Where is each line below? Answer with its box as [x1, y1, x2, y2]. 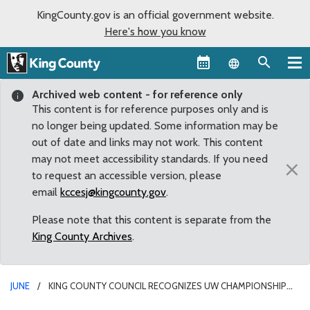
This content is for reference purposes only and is [32, 102, 268, 116]
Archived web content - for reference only [32, 87, 243, 101]
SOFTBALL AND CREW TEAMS [10, 293, 133, 305]
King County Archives [32, 229, 132, 243]
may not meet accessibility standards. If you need [32, 152, 268, 165]
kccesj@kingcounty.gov [60, 185, 166, 199]
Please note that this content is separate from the [32, 212, 271, 226]
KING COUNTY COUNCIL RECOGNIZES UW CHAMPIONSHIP [48, 280, 286, 291]
